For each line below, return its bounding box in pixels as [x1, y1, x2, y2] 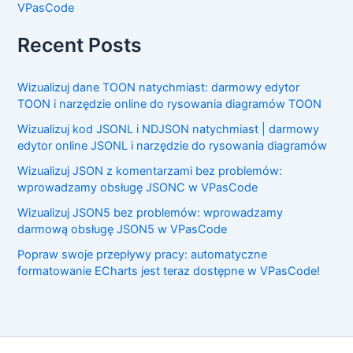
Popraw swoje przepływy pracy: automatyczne [17, 247, 268, 262]
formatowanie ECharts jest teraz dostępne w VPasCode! [17, 263, 321, 278]
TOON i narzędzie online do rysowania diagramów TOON [17, 97, 322, 112]
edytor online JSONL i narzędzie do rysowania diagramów [17, 139, 328, 154]
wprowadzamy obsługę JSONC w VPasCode [17, 180, 258, 195]
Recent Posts [17, 33, 143, 58]
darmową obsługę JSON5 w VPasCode [17, 221, 228, 236]
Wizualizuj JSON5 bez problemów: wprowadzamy [17, 205, 284, 220]
